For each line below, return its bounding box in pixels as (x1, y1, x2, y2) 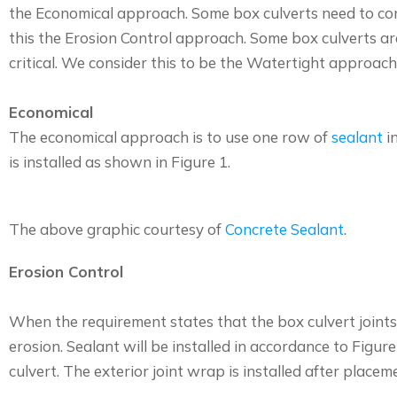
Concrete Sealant (225, 219, 344, 238)
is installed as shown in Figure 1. (9, 152, 230, 171)
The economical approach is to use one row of (9, 127, 331, 146)
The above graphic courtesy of (9, 219, 225, 238)
